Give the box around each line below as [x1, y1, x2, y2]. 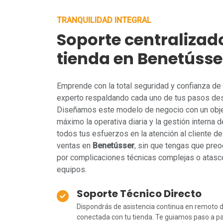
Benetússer [93, 141, 134, 150]
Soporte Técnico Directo [77, 187, 202, 201]
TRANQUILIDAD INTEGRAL [57, 15, 151, 25]
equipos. [57, 165, 87, 174]
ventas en [57, 141, 93, 150]
